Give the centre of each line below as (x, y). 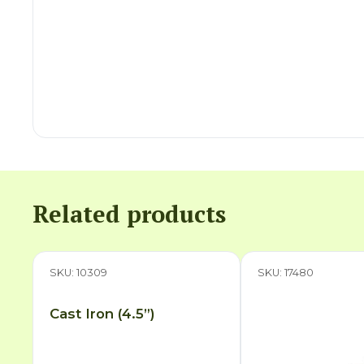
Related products (130, 213)
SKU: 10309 (79, 272)
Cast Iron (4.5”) (103, 314)
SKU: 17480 (286, 272)
